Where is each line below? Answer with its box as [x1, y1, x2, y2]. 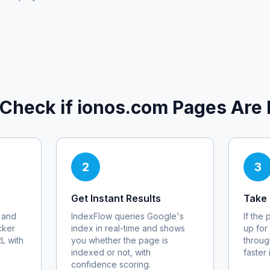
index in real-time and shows [71, 223, 186, 233]
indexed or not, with [71, 247, 151, 257]
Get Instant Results [71, 192, 162, 204]
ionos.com [77, 96, 168, 118]
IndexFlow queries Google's [71, 211, 184, 221]
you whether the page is [71, 235, 169, 245]
